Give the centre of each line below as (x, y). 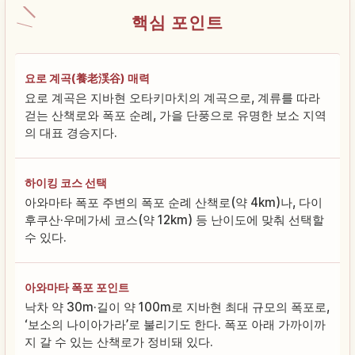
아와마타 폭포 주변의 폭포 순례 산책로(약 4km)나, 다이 (174, 203)
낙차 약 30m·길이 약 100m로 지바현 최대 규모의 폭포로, (177, 307)
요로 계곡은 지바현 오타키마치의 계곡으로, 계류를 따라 (172, 98)
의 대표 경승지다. (71, 133)
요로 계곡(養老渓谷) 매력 (87, 78)
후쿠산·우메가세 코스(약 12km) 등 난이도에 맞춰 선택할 (174, 220)
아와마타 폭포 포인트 (77, 288)
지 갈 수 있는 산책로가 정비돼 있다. (119, 342)
